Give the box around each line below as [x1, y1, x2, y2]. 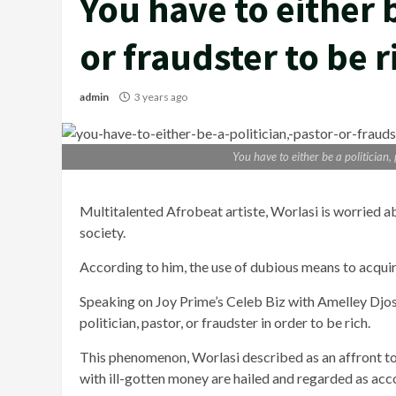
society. [80, 224, 126, 241]
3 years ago [133, 90, 189, 104]
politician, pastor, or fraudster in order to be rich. [80, 314, 370, 331]
